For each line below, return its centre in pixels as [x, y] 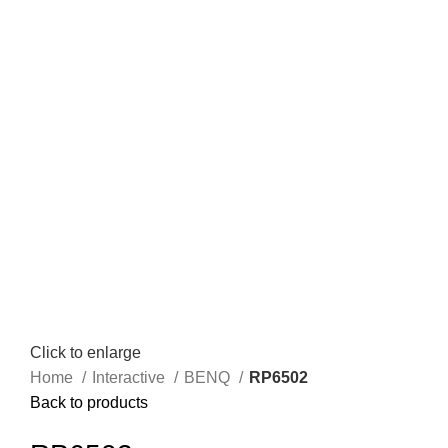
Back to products [89, 403]
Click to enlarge [85, 353]
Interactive [130, 378]
